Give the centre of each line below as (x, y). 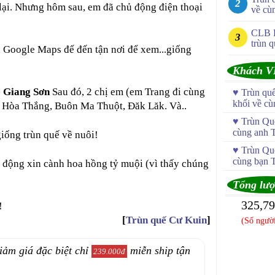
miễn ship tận (159, 250)
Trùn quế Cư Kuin (166, 220)
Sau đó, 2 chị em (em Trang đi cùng (127, 92)
